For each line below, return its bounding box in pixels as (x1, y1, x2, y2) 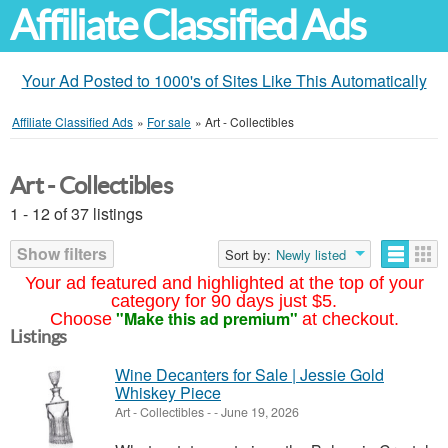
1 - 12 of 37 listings (10, 202, 143, 225)
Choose (49, 309, 112, 329)
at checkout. (301, 309, 399, 329)
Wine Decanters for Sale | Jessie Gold (115, 363, 384, 386)
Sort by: (225, 245, 271, 264)
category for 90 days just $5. (111, 291, 337, 311)
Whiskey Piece (115, 381, 221, 404)
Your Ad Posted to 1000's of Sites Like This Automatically (21, 69, 427, 92)
